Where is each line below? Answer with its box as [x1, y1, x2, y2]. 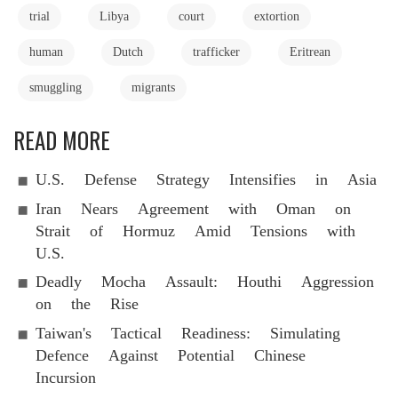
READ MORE [13, 123, 110, 156]
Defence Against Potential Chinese [36, 345, 306, 364]
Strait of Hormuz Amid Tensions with [36, 220, 355, 240]
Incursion [36, 367, 96, 386]
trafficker [193, 44, 240, 59]
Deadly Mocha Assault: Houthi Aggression [36, 272, 374, 291]
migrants [131, 80, 175, 94]
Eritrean [290, 44, 330, 59]
